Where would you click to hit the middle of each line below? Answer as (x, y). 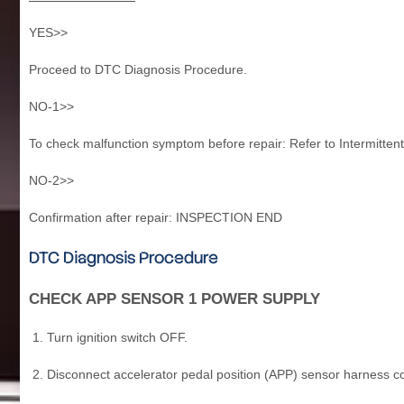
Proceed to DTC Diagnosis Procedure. (138, 69)
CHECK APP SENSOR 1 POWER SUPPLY (174, 298)
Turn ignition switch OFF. (117, 337)
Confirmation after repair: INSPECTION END (156, 217)
